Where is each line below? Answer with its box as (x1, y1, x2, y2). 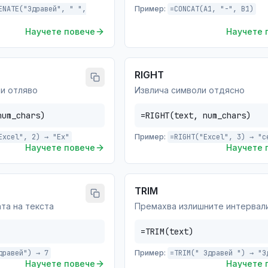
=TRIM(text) (141, 226, 193, 237)
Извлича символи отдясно (135, 85, 245, 95)
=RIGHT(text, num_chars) (141, 110, 251, 121)
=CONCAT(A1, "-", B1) (170, 4, 254, 14)
